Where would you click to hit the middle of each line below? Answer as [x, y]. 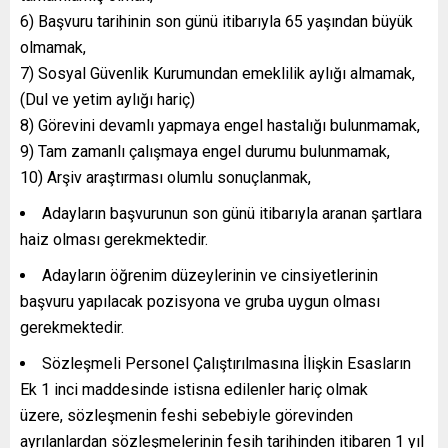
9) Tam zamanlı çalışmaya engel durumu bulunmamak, [205, 151]
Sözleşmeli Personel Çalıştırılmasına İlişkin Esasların [226, 363]
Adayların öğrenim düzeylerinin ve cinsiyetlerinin [210, 275]
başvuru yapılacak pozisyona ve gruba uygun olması [200, 301]
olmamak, [53, 47]
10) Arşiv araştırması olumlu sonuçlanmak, [165, 177]
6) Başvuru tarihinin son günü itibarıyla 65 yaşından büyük [216, 21]
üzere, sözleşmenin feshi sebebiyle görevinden [186, 415]
